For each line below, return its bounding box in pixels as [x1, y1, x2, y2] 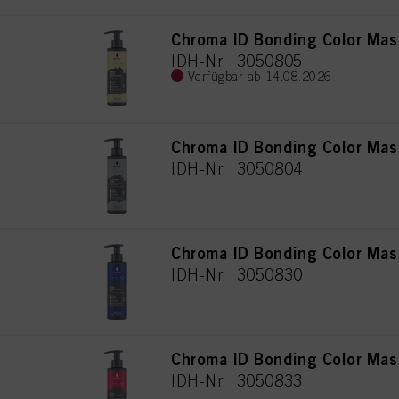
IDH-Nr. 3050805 [171, 51, 303, 70]
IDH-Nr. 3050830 [171, 265, 303, 284]
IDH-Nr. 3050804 [171, 159, 303, 178]
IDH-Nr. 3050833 [171, 370, 303, 390]
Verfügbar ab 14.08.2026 [187, 69, 332, 84]
